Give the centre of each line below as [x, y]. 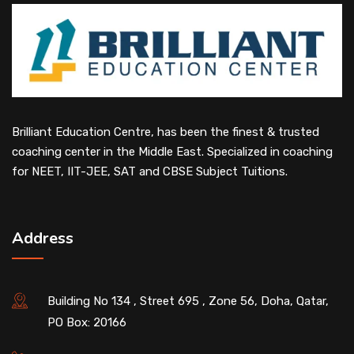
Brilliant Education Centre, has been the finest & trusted [166, 132]
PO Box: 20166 [87, 322]
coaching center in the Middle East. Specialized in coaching [172, 151]
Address [43, 238]
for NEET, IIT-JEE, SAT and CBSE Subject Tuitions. [150, 171]
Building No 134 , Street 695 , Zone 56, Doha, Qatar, [188, 301]
